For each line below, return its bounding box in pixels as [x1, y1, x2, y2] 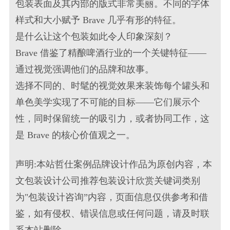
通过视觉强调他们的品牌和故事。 [15, 64, 155, 74]
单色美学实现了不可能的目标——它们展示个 [15, 97, 201, 107]
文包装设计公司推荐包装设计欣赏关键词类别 [15, 175, 201, 186]
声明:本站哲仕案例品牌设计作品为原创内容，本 [15, 159, 213, 169]
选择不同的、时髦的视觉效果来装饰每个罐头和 [15, 80, 210, 91]
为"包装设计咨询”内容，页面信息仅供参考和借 [15, 191, 208, 202]
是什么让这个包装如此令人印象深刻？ [15, 31, 173, 42]
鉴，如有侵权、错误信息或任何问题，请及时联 [15, 208, 210, 219]
